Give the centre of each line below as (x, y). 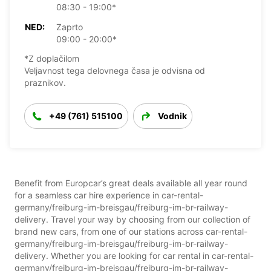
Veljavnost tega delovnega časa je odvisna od (115, 70)
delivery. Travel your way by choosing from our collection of (132, 219)
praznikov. (45, 82)
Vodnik (172, 116)
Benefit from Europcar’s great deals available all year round (131, 183)
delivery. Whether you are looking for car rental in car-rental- (134, 255)
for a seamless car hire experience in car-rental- (109, 195)
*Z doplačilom (52, 58)
